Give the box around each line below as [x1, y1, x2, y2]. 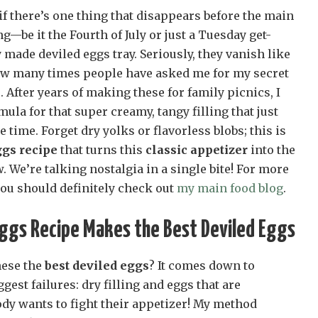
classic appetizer [146, 143, 248, 158]
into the [248, 143, 295, 158]
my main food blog [177, 181, 283, 196]
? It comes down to [149, 258, 255, 273]
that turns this [57, 143, 146, 158]
